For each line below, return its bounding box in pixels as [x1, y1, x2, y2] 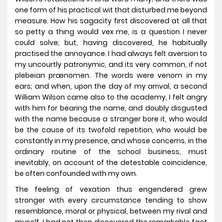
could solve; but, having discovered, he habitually [15, 38, 207, 48]
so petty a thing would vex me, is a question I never [15, 27, 207, 37]
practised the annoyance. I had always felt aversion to [15, 49, 207, 59]
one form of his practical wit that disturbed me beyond [15, 5, 207, 15]
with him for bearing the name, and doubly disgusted [15, 103, 207, 113]
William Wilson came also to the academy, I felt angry [15, 92, 207, 103]
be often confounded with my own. [15, 168, 137, 179]
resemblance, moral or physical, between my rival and [15, 206, 207, 217]
